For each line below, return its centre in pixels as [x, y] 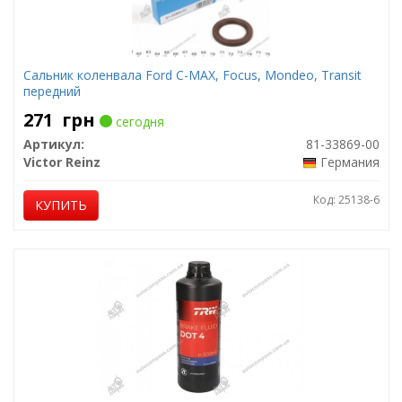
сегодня [138, 122]
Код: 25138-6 [346, 200]
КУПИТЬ [61, 205]
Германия [350, 162]
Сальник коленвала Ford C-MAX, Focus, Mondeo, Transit [192, 75]
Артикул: [53, 144]
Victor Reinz [61, 162]
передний [52, 91]
